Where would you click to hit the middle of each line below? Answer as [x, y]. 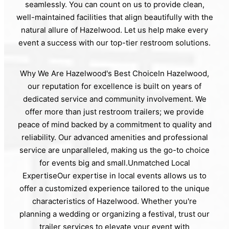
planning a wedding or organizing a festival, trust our [114, 214]
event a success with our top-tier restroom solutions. [114, 42]
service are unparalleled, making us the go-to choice [114, 150]
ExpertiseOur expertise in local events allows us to [114, 175]
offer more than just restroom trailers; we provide [114, 111]
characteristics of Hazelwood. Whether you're [114, 201]
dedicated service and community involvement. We [114, 99]
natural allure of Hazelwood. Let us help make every [114, 30]
